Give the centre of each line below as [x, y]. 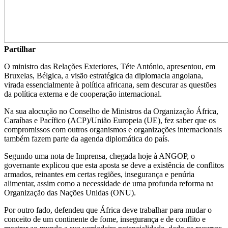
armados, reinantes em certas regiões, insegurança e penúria [99, 174]
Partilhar [20, 49]
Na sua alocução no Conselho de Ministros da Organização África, [111, 111]
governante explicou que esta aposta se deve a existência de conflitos [114, 165]
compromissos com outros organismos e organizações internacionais [113, 129]
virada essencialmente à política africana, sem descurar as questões [110, 84]
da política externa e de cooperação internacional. [83, 94]
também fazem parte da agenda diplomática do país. [87, 138]
